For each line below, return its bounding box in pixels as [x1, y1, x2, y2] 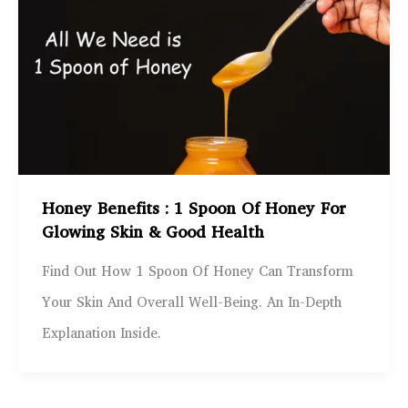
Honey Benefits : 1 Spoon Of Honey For [41, 196, 346, 223]
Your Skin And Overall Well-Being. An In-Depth [41, 291, 342, 314]
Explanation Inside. [41, 322, 161, 345]
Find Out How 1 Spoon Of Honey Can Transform [41, 260, 353, 283]
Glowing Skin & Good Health [41, 219, 264, 247]
